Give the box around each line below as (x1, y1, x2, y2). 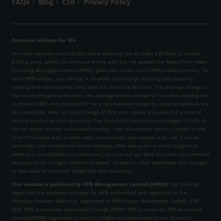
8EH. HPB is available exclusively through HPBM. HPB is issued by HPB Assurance (12, 206, 202, 213)
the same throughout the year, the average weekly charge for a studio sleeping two (12, 92, 209, 99)
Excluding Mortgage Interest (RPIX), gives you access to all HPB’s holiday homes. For (12, 67, 209, 74)
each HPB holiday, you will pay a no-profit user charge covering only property (12, 75, 193, 82)
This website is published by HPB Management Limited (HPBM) (12, 181, 167, 188)
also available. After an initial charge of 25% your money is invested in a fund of (12, 109, 201, 116)
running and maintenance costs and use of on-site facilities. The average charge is (12, 83, 207, 91)
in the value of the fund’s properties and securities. (12, 167, 133, 175)
